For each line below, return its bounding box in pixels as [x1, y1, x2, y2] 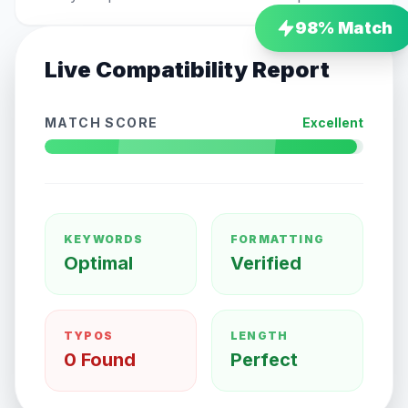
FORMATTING [230, 232, 324, 246]
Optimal [64, 252, 133, 274]
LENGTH [230, 329, 289, 342]
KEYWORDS [64, 232, 144, 246]
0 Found [64, 349, 136, 371]
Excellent [302, 115, 363, 130]
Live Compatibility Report [45, 56, 330, 83]
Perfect [230, 349, 298, 371]
